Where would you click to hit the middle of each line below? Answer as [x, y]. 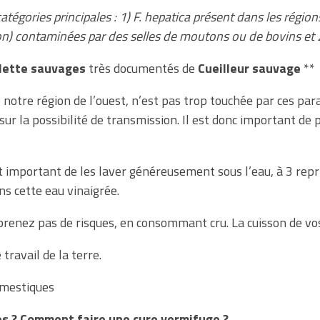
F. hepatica [161, 16]
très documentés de [142, 68]
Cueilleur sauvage [249, 68]
